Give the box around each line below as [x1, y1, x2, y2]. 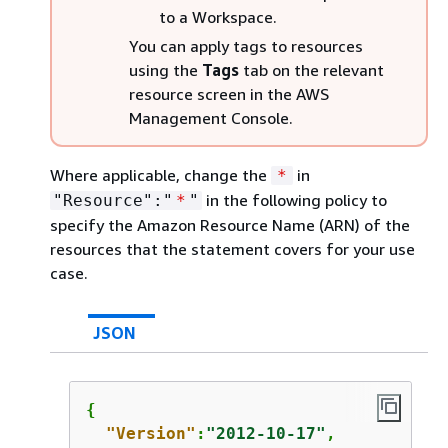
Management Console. [129, 108, 293, 128]
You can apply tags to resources [129, 36, 363, 56]
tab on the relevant [239, 60, 384, 80]
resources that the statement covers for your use [50, 239, 415, 259]
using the [129, 60, 202, 80]
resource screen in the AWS [129, 84, 329, 104]
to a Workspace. [159, 7, 277, 27]
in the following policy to [202, 190, 387, 210]
